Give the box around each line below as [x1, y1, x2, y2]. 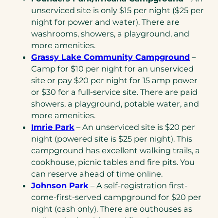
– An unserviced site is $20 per [74, 122, 195, 132]
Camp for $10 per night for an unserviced [31, 64, 194, 74]
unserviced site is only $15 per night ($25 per [31, 5, 204, 16]
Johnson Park [31, 181, 89, 191]
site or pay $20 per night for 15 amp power [31, 75, 198, 86]
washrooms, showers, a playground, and [31, 29, 189, 39]
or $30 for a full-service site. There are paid [31, 87, 198, 97]
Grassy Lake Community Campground [31, 52, 190, 62]
